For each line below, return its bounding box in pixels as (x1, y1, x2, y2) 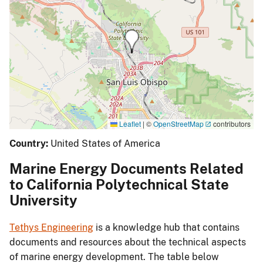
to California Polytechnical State (9, 176, 229, 193)
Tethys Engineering (9, 222, 93, 234)
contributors (211, 118, 251, 129)
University (9, 192, 77, 209)
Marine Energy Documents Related (9, 160, 244, 177)
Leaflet (117, 118, 141, 129)
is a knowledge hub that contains (93, 222, 240, 234)
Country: (9, 138, 48, 150)
